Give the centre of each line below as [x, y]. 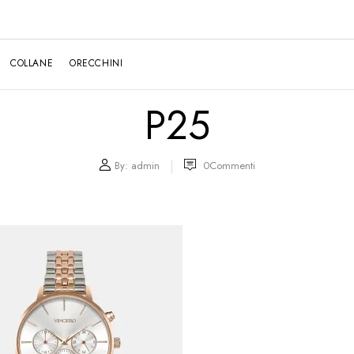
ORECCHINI [96, 63]
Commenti [232, 166]
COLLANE [32, 63]
